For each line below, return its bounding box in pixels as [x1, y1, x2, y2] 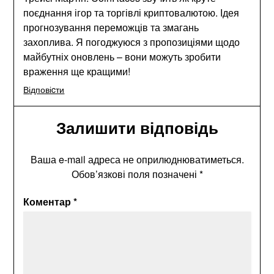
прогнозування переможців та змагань [23, 20, 199, 34]
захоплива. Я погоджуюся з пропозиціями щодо [23, 34, 240, 49]
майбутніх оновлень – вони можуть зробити [23, 49, 221, 64]
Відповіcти [23, 83, 65, 95]
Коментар [23, 194, 74, 209]
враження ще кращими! [23, 64, 131, 78]
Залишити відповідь [56, 116, 218, 139]
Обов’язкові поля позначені [71, 166, 199, 181]
